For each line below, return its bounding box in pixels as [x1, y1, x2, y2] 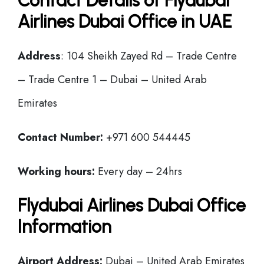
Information [18, 216, 111, 237]
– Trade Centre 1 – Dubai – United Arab [18, 72, 207, 87]
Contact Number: [18, 130, 103, 145]
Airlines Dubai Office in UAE [18, 11, 232, 32]
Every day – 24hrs [95, 164, 182, 179]
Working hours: [18, 164, 95, 179]
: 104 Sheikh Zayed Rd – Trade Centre [61, 48, 237, 64]
